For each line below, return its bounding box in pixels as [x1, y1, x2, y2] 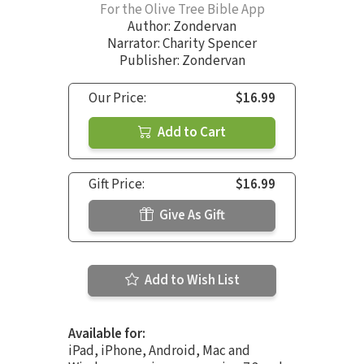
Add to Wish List [141, 270, 240, 290]
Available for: [68, 323, 145, 344]
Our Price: [89, 88, 146, 108]
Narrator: [107, 33, 162, 54]
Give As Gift [156, 205, 225, 225]
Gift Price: [89, 174, 145, 194]
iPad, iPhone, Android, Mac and [68, 340, 250, 361]
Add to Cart [155, 122, 226, 142]
